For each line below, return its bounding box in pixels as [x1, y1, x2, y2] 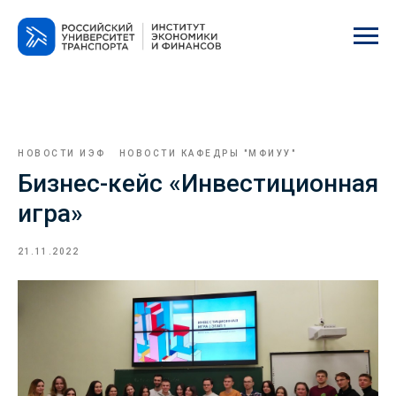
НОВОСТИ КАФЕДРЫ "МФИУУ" [118, 148, 296, 158]
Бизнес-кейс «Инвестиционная [18, 168, 378, 198]
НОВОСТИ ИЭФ [18, 148, 106, 158]
